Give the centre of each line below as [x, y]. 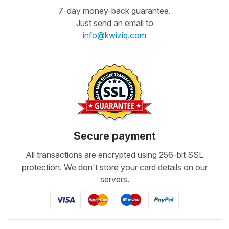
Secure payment [114, 136]
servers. [114, 179]
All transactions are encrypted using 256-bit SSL [114, 155]
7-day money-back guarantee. [114, 11]
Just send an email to [114, 23]
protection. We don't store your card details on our [114, 167]
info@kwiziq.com [114, 35]
